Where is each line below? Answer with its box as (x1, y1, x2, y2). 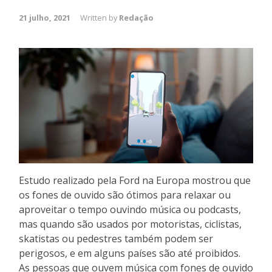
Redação (119, 12, 154, 24)
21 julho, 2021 (19, 12, 70, 24)
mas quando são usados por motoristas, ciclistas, (19, 217, 242, 231)
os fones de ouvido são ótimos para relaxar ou (19, 188, 231, 202)
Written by (80, 12, 119, 24)
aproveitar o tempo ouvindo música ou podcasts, (19, 202, 241, 216)
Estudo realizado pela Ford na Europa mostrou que (19, 173, 251, 187)
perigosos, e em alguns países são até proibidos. (19, 246, 240, 260)
